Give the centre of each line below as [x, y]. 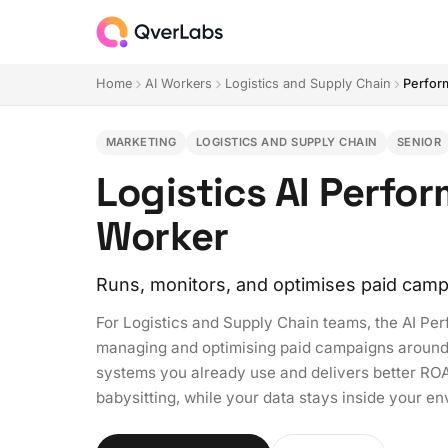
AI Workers [178, 84]
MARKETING [141, 141]
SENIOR [419, 141]
